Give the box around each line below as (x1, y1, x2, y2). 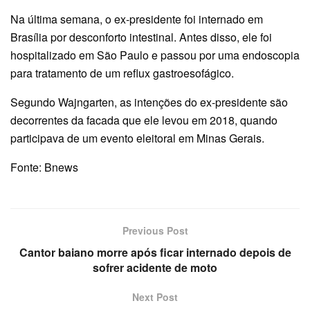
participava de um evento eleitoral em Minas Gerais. (10, 130, 264, 147)
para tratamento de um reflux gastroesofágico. (10, 65, 234, 82)
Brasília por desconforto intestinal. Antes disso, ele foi (10, 29, 272, 46)
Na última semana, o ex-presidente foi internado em (10, 11, 263, 28)
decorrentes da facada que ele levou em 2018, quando (10, 112, 277, 129)
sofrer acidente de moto (93, 259, 217, 276)
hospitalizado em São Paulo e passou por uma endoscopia (10, 47, 300, 64)
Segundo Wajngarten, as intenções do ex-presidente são (10, 94, 288, 111)
